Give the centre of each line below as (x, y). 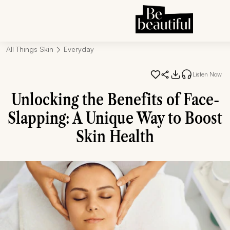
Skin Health (115, 136)
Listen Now (207, 74)
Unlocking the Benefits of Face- (115, 99)
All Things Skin (30, 49)
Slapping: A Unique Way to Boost (115, 118)
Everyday (79, 49)
